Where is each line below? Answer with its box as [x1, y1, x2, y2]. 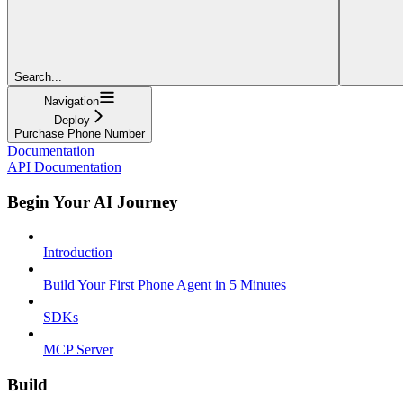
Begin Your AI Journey [7, 192, 178, 211]
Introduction [43, 245, 112, 261]
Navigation [44, 94, 99, 108]
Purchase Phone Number [14, 126, 145, 140]
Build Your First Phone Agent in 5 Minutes [43, 277, 286, 293]
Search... [14, 69, 62, 84]
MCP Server [43, 342, 113, 358]
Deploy [53, 112, 90, 127]
